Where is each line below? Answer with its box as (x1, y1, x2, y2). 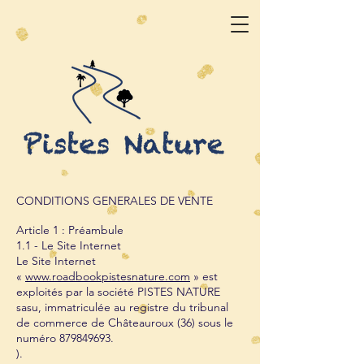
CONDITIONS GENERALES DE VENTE (16, 193, 213, 208)
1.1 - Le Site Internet (16, 238, 121, 253)
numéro (16, 331, 59, 345)
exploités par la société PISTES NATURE (16, 284, 220, 299)
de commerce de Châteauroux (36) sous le (16, 315, 233, 330)
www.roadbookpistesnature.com (25, 269, 190, 284)
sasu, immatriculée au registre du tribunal (16, 300, 228, 314)
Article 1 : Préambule (16, 223, 123, 237)
